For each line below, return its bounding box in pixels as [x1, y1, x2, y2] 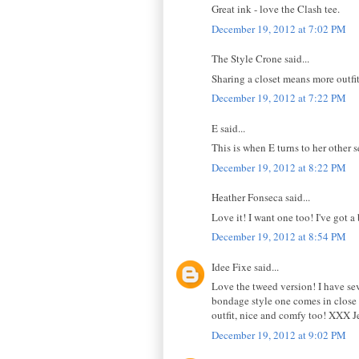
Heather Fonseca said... [212, 190, 310, 205]
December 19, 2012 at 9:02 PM [212, 327, 346, 342]
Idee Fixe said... [212, 259, 279, 274]
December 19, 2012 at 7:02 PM [212, 21, 346, 36]
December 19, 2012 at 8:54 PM [212, 229, 346, 244]
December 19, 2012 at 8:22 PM [212, 159, 346, 175]
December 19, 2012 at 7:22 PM [212, 91, 346, 106]
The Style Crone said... [212, 51, 309, 67]
